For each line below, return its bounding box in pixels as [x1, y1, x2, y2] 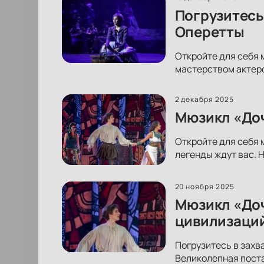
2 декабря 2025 [174, 94, 234, 104]
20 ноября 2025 [174, 181, 235, 192]
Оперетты [174, 21, 245, 41]
